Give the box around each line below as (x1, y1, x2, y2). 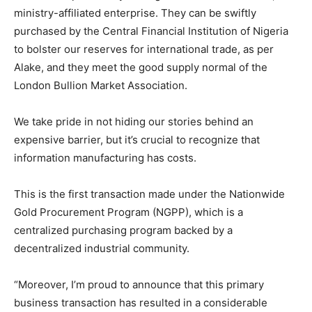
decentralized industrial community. (14, 242, 189, 256)
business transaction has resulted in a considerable (14, 296, 267, 310)
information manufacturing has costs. (14, 151, 196, 165)
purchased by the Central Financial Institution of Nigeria (14, 24, 288, 38)
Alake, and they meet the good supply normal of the (14, 61, 267, 75)
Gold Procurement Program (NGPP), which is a (14, 205, 243, 219)
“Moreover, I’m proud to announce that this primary (14, 278, 264, 292)
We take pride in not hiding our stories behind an (14, 115, 253, 129)
